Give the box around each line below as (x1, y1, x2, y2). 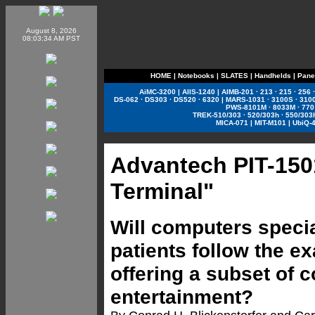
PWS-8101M (225, 103, 266, 111)
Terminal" (110, 179, 214, 204)
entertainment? (110, 285, 253, 308)
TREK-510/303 (192, 111, 241, 119)
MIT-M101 (255, 119, 286, 127)
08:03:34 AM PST (22, 34, 80, 42)
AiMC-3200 (139, 88, 176, 96)
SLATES (220, 72, 248, 79)
